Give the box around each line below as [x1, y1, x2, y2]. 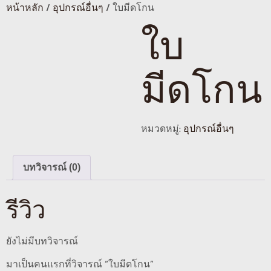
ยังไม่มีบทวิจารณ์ [6, 233, 78, 248]
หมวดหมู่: [140, 121, 183, 135]
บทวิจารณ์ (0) [23, 162, 80, 172]
